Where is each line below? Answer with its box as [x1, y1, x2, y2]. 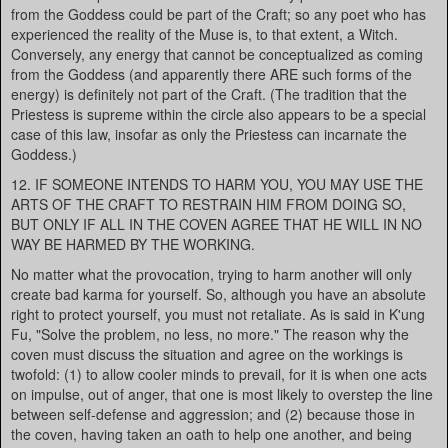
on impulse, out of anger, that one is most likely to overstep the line [11, 384, 433, 404]
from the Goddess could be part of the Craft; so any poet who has [11, 4, 426, 24]
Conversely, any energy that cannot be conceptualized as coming [11, 44, 423, 64]
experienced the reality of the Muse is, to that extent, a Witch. [11, 24, 398, 44]
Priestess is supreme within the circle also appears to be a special [11, 104, 426, 124]
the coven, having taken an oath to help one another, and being [11, 424, 412, 444]
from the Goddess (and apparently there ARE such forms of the [11, 64, 412, 84]
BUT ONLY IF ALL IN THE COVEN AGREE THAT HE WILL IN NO [11, 214, 422, 234]
